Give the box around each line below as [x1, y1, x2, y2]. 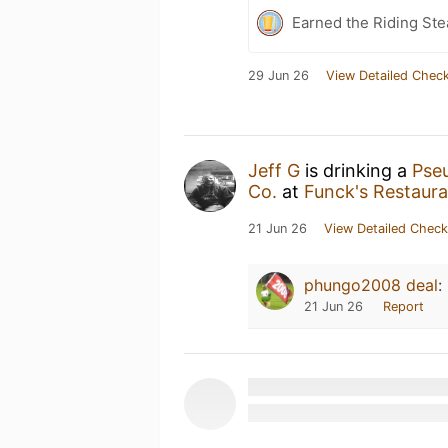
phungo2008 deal [304, 275, 438, 295]
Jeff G [248, 160, 300, 181]
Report [383, 299, 424, 314]
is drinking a [300, 160, 412, 181]
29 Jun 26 [248, 68, 309, 83]
